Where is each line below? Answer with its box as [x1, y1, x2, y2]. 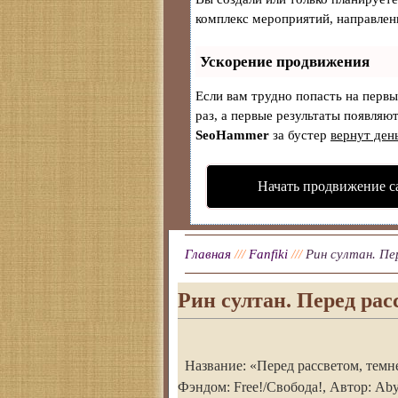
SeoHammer [195, 128, 269, 142]
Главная [185, 247, 231, 261]
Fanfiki [249, 247, 288, 261]
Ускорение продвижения [200, 53, 370, 70]
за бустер [269, 128, 330, 142]
